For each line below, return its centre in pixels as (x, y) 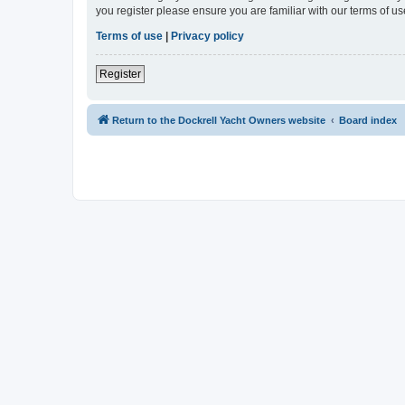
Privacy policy (207, 37)
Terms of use (129, 37)
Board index (368, 121)
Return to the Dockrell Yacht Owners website (219, 121)
